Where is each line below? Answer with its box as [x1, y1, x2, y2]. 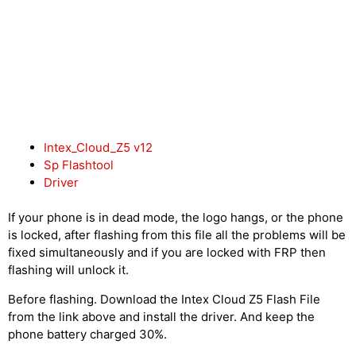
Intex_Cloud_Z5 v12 [44, 139, 153, 155]
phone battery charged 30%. [8, 327, 167, 342]
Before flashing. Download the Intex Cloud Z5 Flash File [8, 292, 320, 307]
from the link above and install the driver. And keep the [8, 309, 315, 324]
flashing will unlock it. [8, 262, 129, 277]
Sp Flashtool [44, 157, 114, 172]
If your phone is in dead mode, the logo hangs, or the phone [8, 210, 343, 225]
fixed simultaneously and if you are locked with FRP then [8, 245, 326, 260]
